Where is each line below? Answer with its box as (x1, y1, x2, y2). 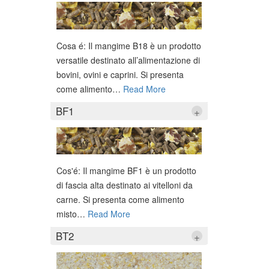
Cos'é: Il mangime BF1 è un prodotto (56, 164, 196, 177)
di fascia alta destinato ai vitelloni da (56, 178, 193, 191)
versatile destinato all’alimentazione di (56, 53, 200, 66)
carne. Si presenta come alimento (56, 193, 184, 205)
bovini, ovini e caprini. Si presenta (56, 68, 184, 80)
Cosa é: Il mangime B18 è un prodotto (56, 39, 201, 52)
